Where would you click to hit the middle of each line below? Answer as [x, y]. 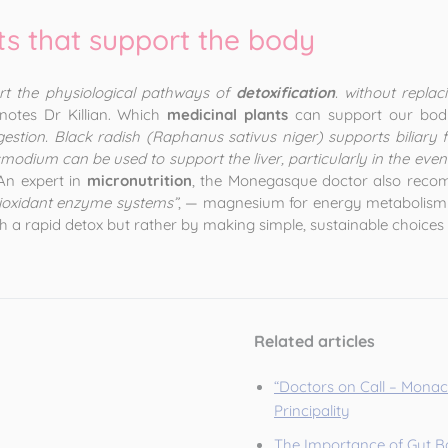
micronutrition [139, 180]
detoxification [285, 92]
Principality [312, 410]
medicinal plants [228, 114]
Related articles [314, 341]
